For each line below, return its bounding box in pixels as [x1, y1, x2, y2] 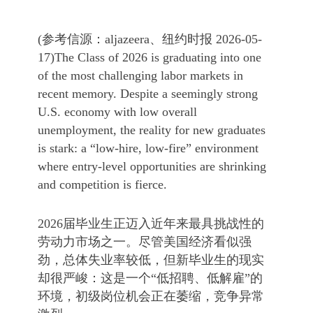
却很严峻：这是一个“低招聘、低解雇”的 [38, 271, 263, 285]
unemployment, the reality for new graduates [38, 123, 265, 137]
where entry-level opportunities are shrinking [38, 159, 266, 173]
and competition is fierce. [38, 177, 167, 191]
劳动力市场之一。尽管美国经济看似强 [38, 235, 252, 249]
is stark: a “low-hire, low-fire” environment [38, 141, 259, 155]
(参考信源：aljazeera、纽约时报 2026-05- [38, 32, 262, 46]
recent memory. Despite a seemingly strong [38, 87, 258, 101]
